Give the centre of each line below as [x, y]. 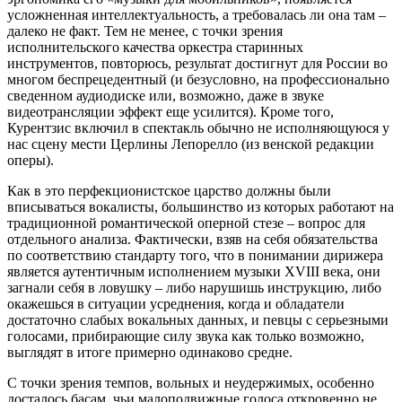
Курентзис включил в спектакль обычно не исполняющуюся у [198, 127]
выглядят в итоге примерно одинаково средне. [150, 352]
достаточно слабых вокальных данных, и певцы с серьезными [198, 319]
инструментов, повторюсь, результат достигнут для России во [197, 63]
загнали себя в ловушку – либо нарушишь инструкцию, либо [194, 287]
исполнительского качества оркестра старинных [155, 47]
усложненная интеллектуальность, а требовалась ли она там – [197, 14]
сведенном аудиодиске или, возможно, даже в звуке [166, 95]
